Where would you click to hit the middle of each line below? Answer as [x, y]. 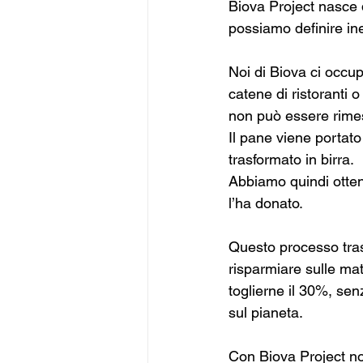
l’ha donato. [266, 203]
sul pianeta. [266, 313]
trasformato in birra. [293, 160]
